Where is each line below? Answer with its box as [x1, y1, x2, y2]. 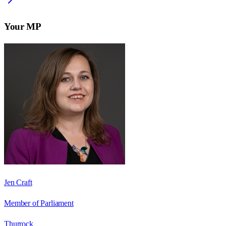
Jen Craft [4, 178, 32, 187]
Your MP [4, 21, 41, 32]
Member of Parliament [4, 198, 74, 207]
